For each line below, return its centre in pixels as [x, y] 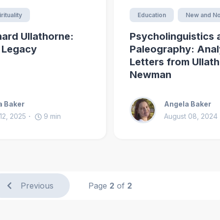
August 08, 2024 [191, 116]
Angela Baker [188, 104]
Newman [151, 75]
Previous [37, 186]
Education [152, 15]
